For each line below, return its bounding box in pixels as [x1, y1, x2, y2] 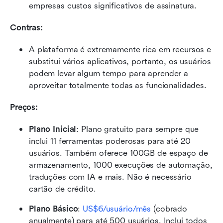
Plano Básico [29, 204, 78, 214]
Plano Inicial [29, 124, 77, 134]
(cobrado [151, 204, 188, 214]
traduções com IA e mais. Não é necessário [29, 172, 192, 182]
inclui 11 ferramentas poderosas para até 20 [29, 136, 191, 146]
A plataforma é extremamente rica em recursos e [29, 44, 212, 54]
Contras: [10, 22, 43, 32]
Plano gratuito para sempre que [81, 124, 199, 134]
